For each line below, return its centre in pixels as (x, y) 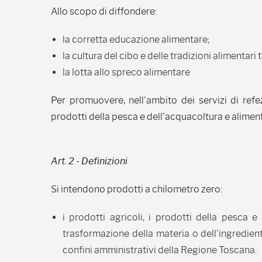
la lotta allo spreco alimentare (126, 72)
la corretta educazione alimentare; (136, 39)
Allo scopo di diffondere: (104, 11)
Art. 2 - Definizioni (89, 161)
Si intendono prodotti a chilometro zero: (137, 189)
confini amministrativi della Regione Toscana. (160, 250)
